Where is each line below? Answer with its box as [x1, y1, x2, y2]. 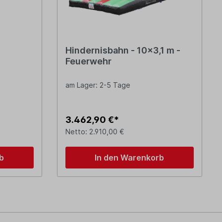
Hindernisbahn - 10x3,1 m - [65, 45, 180, 56]
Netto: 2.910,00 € [65, 127, 124, 136]
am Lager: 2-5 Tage [65, 81, 130, 90]
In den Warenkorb [95, 153, 165, 163]
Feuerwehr [65, 56, 111, 67]
